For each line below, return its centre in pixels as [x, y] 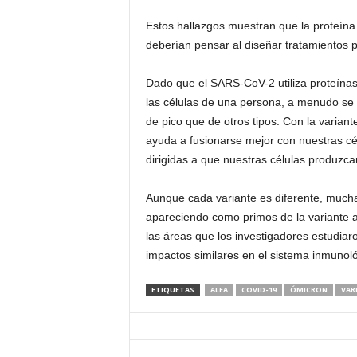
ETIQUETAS [173, 290]
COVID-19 [259, 290]
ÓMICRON [308, 290]
